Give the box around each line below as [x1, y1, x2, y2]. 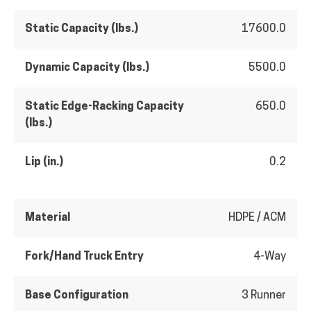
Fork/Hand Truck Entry [25, 251, 144, 262]
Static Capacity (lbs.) [25, 23, 138, 35]
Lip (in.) [25, 156, 63, 168]
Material [25, 212, 70, 224]
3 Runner [242, 289, 286, 301]
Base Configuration [25, 289, 128, 301]
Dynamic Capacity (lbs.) [25, 62, 149, 74]
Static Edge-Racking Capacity [25, 101, 184, 112]
